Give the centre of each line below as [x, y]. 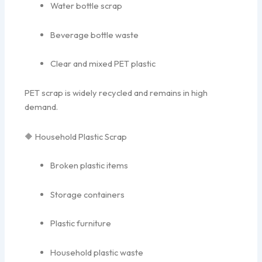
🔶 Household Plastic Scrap [76, 136]
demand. [42, 106]
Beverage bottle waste [95, 35]
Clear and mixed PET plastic [103, 64]
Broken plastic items [89, 166]
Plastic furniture [81, 223]
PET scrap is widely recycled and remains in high [116, 92]
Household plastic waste [97, 252]
